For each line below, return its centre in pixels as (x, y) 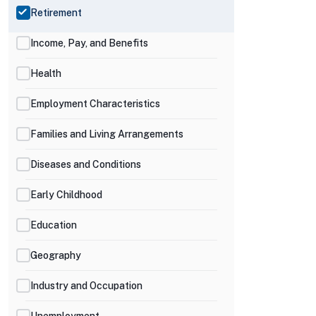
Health (46, 73)
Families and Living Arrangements (107, 134)
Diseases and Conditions (86, 164)
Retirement (56, 12)
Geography (56, 255)
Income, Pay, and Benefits (89, 43)
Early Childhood (66, 194)
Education (54, 225)
